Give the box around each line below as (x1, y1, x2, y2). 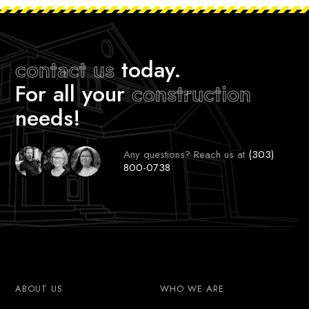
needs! (15, 101, 81, 134)
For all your (15, 77, 132, 110)
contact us (15, 53, 115, 86)
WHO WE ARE (159, 281, 224, 295)
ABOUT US (15, 281, 63, 295)
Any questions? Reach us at (123, 146, 249, 162)
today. (114, 53, 182, 86)
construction (132, 77, 252, 110)
